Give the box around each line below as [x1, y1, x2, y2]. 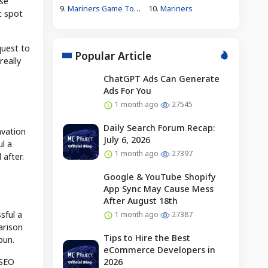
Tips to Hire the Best [103, 232, 190, 243]
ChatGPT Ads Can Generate [103, 72, 220, 84]
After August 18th [103, 194, 178, 206]
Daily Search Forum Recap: [103, 121, 215, 133]
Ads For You [103, 84, 151, 96]
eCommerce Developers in [103, 243, 215, 255]
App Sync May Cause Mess [103, 182, 214, 194]
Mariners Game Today [68, 2, 134, 14]
